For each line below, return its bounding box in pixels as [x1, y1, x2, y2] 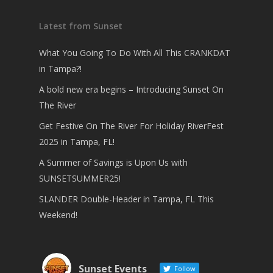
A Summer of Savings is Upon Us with [39, 157, 188, 169]
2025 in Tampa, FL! [39, 136, 115, 148]
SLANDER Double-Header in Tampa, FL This [39, 193, 214, 205]
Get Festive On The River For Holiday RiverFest [39, 120, 224, 132]
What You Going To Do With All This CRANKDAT [39, 47, 230, 59]
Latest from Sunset [39, 20, 122, 32]
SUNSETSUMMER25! [39, 172, 121, 185]
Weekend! [39, 209, 77, 221]
